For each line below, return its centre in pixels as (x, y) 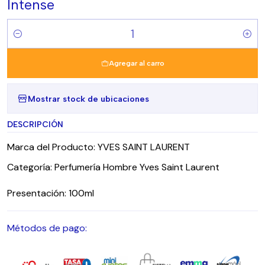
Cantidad (25, 41)
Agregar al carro (136, 63)
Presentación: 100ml (51, 193)
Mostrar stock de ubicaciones (88, 98)
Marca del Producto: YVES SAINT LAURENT (98, 147)
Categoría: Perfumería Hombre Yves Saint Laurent (113, 167)
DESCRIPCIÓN (35, 124)
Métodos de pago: (47, 228)
